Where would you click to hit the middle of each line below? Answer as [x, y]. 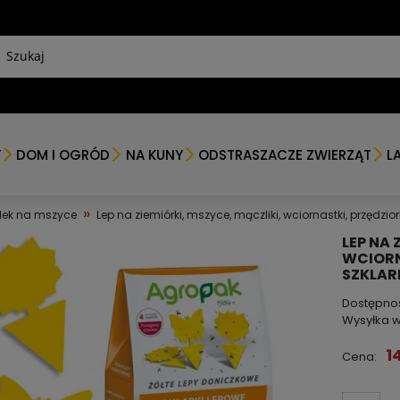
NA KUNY [154, 154]
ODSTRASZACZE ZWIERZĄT [284, 154]
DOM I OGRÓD [63, 154]
